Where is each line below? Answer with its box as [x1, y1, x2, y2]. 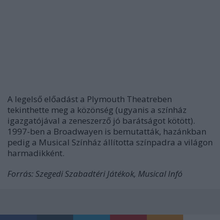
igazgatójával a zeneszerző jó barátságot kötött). [7, 115, 195, 126]
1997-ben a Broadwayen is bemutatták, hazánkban [7, 126, 206, 137]
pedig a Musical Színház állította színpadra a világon [7, 137, 213, 148]
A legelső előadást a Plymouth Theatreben [7, 93, 172, 105]
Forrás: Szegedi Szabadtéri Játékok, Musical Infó [7, 168, 183, 179]
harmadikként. [7, 147, 64, 159]
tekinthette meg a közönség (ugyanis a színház [7, 104, 187, 115]
